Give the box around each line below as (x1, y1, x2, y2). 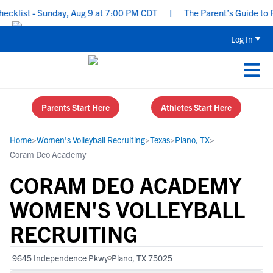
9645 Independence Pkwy (12, 252, 108, 263)
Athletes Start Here (161, 102, 232, 113)
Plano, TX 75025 (112, 252, 172, 263)
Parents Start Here (41, 102, 110, 113)
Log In (231, 33, 253, 44)
